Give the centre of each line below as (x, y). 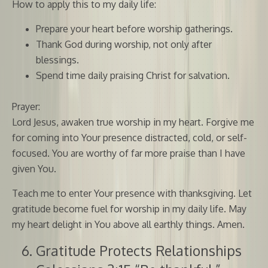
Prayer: (26, 106)
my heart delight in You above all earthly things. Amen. (128, 224)
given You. (34, 168)
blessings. (57, 60)
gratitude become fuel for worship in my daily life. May (129, 208)
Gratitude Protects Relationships (139, 250)
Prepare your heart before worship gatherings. (134, 28)
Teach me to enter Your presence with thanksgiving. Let (132, 193)
